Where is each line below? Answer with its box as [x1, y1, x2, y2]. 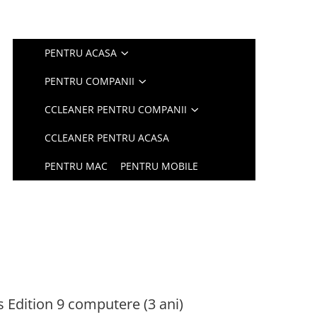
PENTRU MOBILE [120, 159, 199, 173]
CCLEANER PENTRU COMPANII [45, 103, 188, 116]
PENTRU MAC [45, 159, 108, 173]
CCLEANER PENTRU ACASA [45, 131, 170, 144]
